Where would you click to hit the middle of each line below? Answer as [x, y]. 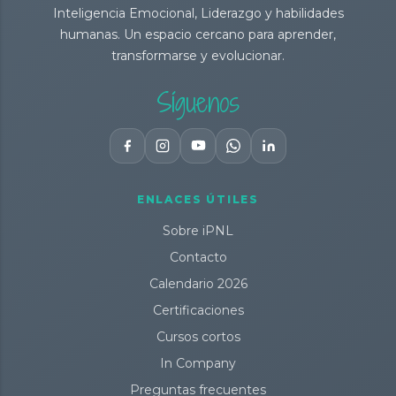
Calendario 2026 [198, 283]
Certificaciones [198, 310]
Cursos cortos [198, 336]
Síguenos [198, 102]
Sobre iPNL [198, 230]
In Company [198, 363]
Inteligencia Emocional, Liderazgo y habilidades [198, 13]
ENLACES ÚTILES [198, 199]
